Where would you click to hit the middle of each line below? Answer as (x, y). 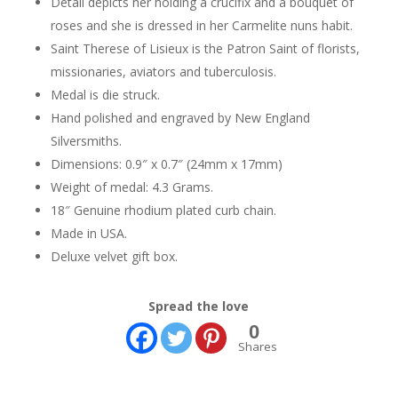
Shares (258, 347)
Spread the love (199, 306)
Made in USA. (88, 234)
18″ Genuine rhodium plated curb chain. (163, 211)
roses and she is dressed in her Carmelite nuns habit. (201, 26)
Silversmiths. (86, 141)
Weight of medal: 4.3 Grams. (131, 187)
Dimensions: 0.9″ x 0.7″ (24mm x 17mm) (166, 164)
